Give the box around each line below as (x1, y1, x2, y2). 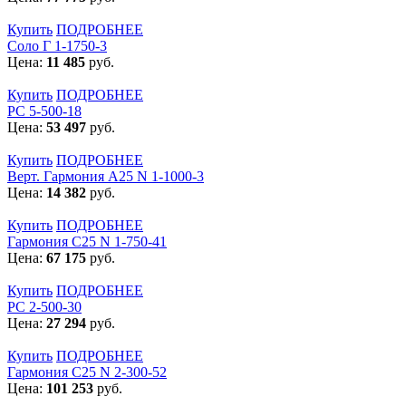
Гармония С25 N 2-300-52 (7, 363, 167, 380)
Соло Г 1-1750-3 (7, 37, 107, 53)
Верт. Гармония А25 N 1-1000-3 (7, 168, 204, 184)
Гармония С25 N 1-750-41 (7, 233, 167, 249)
